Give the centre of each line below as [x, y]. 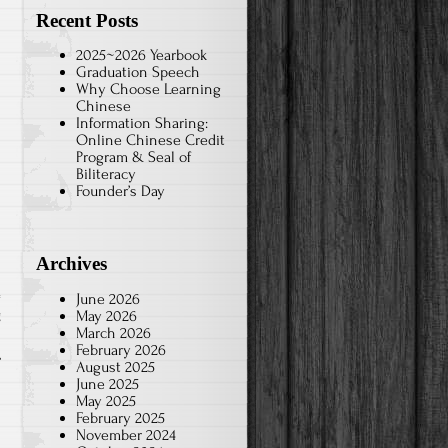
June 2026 [108, 298]
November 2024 [126, 434]
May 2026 [106, 315]
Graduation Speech [138, 72]
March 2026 [113, 332]
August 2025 [115, 366]
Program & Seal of [133, 157]
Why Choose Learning [148, 89]
